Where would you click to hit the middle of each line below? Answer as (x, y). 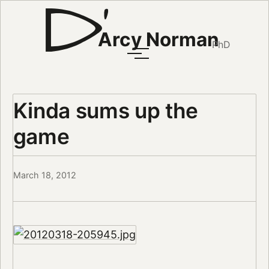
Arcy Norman (158, 40)
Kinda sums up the (105, 110)
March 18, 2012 (44, 175)
